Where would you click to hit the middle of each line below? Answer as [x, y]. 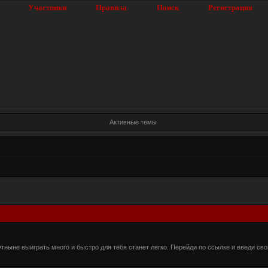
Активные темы [133, 122]
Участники [48, 7]
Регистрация [230, 7]
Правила [112, 7]
